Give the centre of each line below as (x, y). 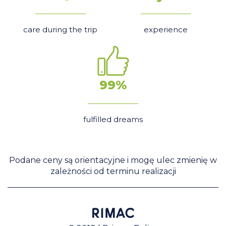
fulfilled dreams (113, 119)
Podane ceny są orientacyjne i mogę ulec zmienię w (113, 160)
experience (166, 30)
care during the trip (60, 30)
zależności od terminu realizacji (113, 171)
